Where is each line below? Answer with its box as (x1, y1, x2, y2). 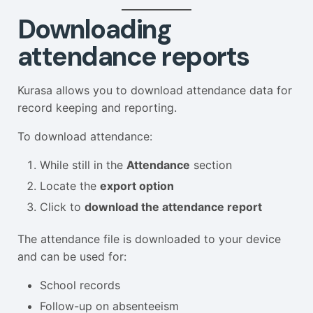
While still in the (40, 157, 126, 172)
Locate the (40, 178, 100, 193)
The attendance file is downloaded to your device (17, 232, 281, 247)
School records (40, 278, 120, 293)
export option (100, 178, 174, 193)
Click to (40, 199, 85, 214)
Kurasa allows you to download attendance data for (17, 82, 292, 97)
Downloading (17, 12, 172, 47)
